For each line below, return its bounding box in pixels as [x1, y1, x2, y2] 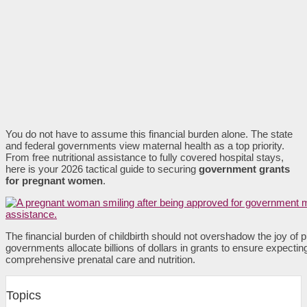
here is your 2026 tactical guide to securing [5, 162, 199, 175]
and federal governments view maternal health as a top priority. [5, 139, 284, 151]
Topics [6, 288, 41, 302]
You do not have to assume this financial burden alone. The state [5, 127, 293, 140]
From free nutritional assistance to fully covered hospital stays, [5, 151, 284, 163]
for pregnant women [5, 174, 103, 186]
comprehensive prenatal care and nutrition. [5, 253, 195, 265]
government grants [199, 162, 290, 175]
